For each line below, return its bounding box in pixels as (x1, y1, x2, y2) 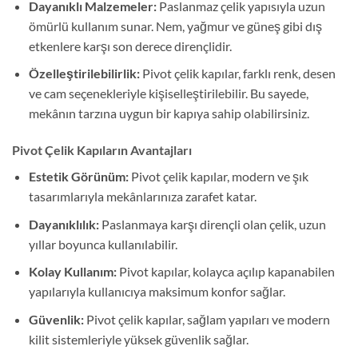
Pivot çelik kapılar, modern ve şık (128, 169, 308, 184)
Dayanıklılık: (28, 216, 99, 232)
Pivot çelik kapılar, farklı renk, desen (139, 66, 336, 82)
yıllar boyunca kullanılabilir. (28, 236, 177, 252)
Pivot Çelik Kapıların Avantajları (12, 142, 192, 157)
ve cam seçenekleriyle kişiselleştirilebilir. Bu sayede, (28, 86, 308, 101)
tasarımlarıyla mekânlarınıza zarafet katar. (28, 189, 257, 204)
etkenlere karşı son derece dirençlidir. (28, 38, 232, 54)
